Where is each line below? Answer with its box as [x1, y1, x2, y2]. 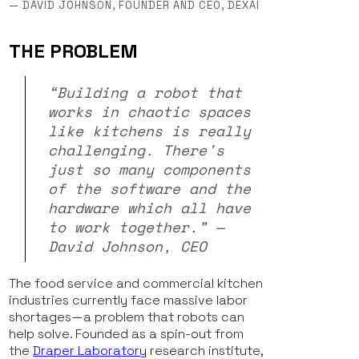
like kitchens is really [48, 120, 252, 142]
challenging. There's [48, 139, 225, 161]
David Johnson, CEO [48, 236, 208, 257]
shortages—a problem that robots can [9, 309, 245, 326]
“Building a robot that [48, 82, 243, 103]
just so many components [48, 159, 252, 180]
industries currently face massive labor [9, 292, 248, 309]
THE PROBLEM [9, 38, 139, 64]
